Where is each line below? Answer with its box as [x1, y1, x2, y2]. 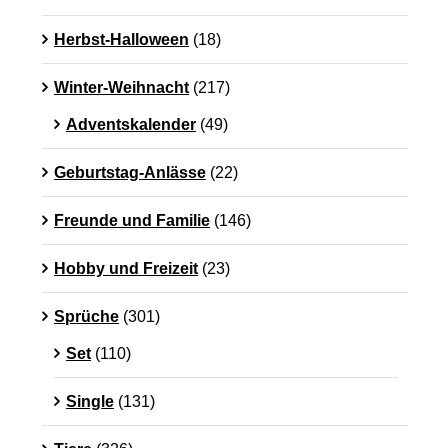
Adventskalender [66, 116, 196, 134]
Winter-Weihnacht [54, 79, 189, 97]
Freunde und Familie [54, 212, 210, 230]
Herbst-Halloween [54, 31, 189, 49]
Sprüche [54, 308, 119, 326]
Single [66, 393, 114, 411]
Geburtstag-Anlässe [54, 164, 206, 182]
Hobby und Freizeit [54, 260, 198, 278]
